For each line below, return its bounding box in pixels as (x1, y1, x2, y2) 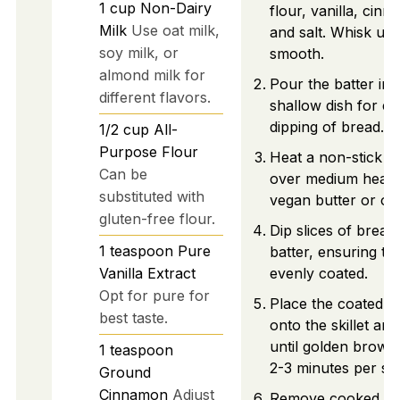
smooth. (269, 45, 324, 63)
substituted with (98, 187, 204, 205)
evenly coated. (269, 264, 368, 283)
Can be (98, 164, 147, 183)
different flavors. (98, 87, 211, 106)
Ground (98, 362, 151, 381)
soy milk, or (98, 43, 179, 62)
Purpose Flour (98, 142, 198, 161)
